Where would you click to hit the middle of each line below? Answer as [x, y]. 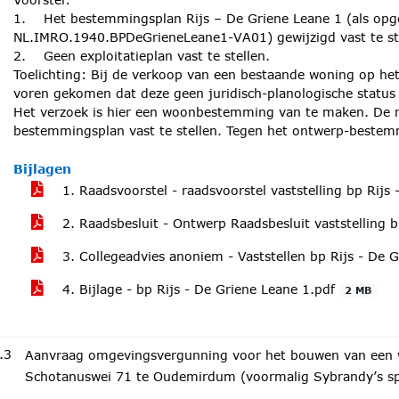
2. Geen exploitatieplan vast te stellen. [142, 56]
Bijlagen [42, 169]
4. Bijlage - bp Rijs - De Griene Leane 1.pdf [199, 289]
